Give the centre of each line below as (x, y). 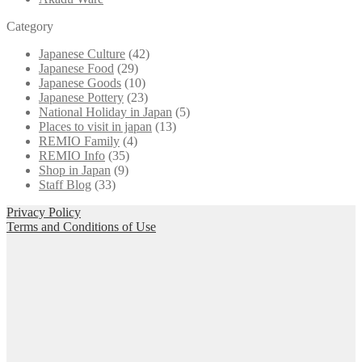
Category (30, 26)
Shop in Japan (75, 170)
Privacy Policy (44, 212)
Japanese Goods (80, 82)
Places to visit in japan (95, 126)
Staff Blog (65, 184)
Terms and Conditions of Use (81, 226)
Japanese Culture (82, 53)
